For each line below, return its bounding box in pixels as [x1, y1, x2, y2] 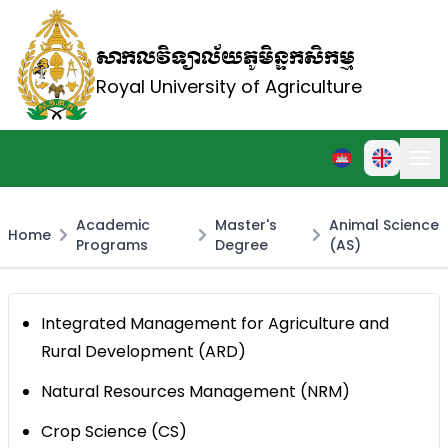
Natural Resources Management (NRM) [41, 380, 350, 404]
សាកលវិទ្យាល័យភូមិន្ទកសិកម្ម [96, 42, 355, 76]
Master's [214, 215, 277, 236]
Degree [214, 235, 268, 256]
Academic [76, 215, 151, 236]
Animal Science [329, 215, 440, 236]
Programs [76, 235, 149, 256]
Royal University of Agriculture [96, 74, 362, 100]
